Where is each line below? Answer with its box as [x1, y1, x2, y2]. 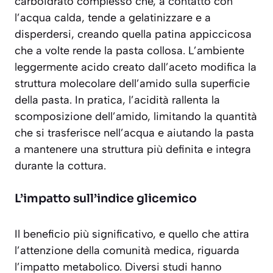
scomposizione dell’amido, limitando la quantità [15, 110, 257, 124]
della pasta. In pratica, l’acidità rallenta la [15, 93, 220, 107]
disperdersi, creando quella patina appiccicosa [15, 27, 252, 41]
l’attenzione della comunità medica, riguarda [15, 244, 239, 258]
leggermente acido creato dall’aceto [15, 60, 200, 74]
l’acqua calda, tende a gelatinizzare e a [15, 11, 211, 25]
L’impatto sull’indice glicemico [15, 191, 197, 207]
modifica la [200, 60, 257, 74]
